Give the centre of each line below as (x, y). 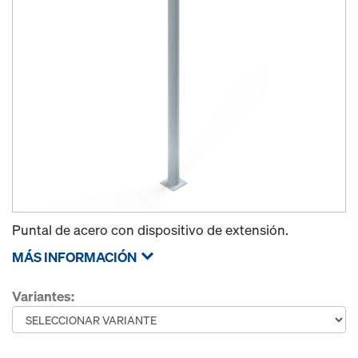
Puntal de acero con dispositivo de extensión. (150, 230)
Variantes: (43, 296)
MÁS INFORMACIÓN (74, 257)
